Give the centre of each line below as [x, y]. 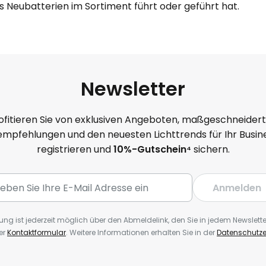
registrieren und [75, 149]
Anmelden [237, 188]
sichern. [211, 149]
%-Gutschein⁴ [158, 149]
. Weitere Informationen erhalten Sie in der [141, 232]
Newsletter [133, 89]
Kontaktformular [37, 232]
